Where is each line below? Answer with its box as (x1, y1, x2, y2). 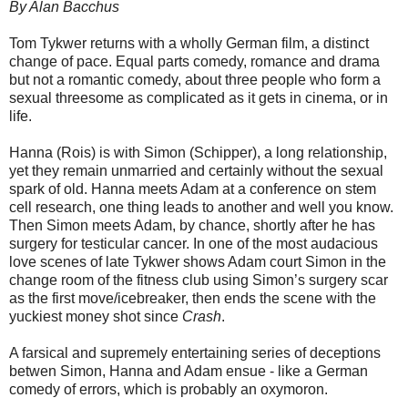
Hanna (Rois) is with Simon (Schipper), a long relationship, (9, 145, 387, 161)
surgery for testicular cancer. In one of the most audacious (9, 236, 378, 252)
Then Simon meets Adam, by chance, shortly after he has (9, 218, 375, 234)
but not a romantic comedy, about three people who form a (9, 72, 381, 88)
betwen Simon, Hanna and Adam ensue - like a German (9, 363, 368, 380)
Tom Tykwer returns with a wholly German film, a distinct (9, 36, 369, 52)
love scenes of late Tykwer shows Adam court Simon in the (9, 254, 386, 270)
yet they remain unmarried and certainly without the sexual (9, 163, 383, 179)
